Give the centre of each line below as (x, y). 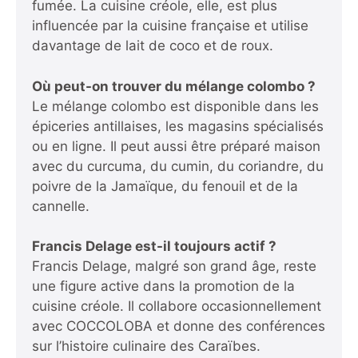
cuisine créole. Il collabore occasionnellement (177, 306)
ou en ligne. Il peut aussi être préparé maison (176, 146)
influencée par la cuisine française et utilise (170, 26)
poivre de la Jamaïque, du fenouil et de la (165, 186)
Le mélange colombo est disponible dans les (175, 106)
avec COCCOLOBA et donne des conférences (179, 326)
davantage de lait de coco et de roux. (153, 46)
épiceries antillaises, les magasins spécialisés (178, 126)
